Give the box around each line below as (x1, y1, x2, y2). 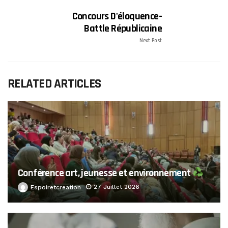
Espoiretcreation (31, 183, 81, 191)
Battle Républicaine (84, 21, 162, 35)
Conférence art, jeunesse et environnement (18, 166, 192, 180)
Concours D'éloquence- (72, 9, 162, 23)
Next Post (139, 37, 162, 44)
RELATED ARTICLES (8, 75, 101, 92)
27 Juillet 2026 (94, 183, 139, 190)
